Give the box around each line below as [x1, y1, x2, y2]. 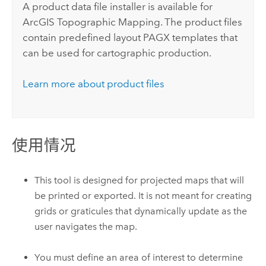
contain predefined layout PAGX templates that [23, 31, 238, 43]
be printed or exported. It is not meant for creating [34, 189, 252, 201]
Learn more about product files [23, 78, 165, 90]
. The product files [160, 15, 243, 28]
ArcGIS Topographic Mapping [23, 15, 161, 28]
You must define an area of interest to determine [34, 251, 243, 263]
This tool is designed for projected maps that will [34, 174, 245, 186]
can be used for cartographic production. [23, 46, 212, 59]
